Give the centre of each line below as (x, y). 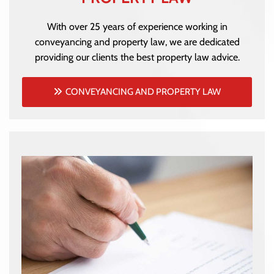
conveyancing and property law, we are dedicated (137, 42)
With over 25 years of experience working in (137, 27)
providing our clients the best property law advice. (137, 57)
